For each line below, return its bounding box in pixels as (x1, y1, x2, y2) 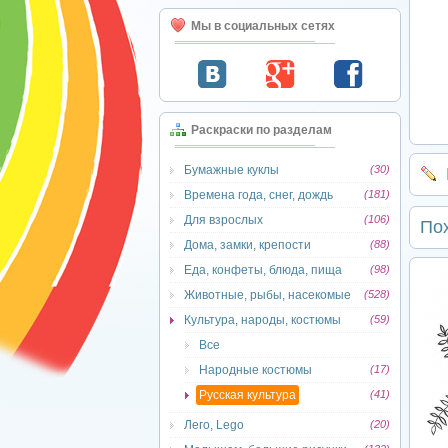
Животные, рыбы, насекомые (184, 288, 351, 302)
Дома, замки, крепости (184, 238, 311, 252)
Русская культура (199, 388, 296, 402)
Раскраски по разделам (191, 123, 332, 137)
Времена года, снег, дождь (184, 188, 333, 202)
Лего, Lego (184, 418, 244, 432)
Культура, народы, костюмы (184, 313, 341, 327)
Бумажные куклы (184, 163, 279, 177)
